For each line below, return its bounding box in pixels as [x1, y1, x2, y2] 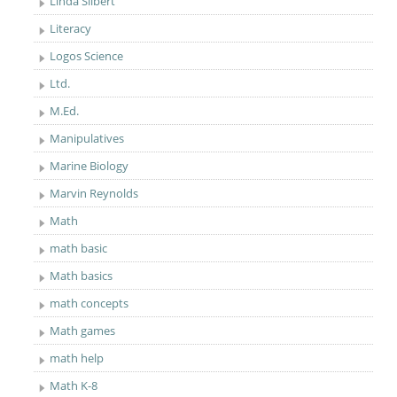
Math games [50, 323, 116, 339]
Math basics [50, 268, 113, 284]
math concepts [50, 295, 129, 311]
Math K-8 [50, 378, 98, 393]
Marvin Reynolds [50, 185, 139, 201]
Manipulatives [50, 130, 125, 146]
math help [50, 350, 105, 366]
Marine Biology [50, 158, 129, 174]
